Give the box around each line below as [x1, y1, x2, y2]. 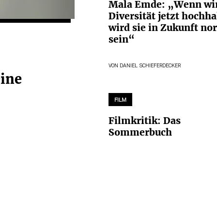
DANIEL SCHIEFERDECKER [120, 63, 181, 68]
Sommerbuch [108, 126, 172, 138]
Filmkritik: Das [108, 114, 181, 126]
